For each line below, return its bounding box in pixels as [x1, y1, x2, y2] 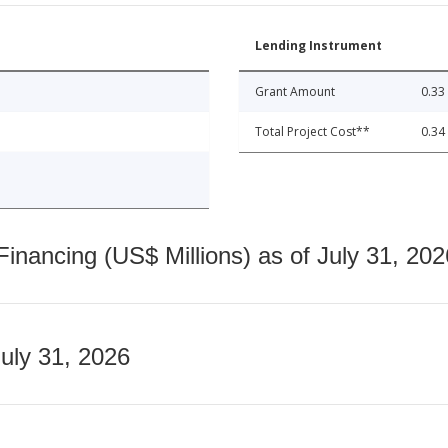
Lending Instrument [255, 37, 382, 55]
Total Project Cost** [255, 123, 370, 141]
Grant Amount [255, 83, 335, 101]
